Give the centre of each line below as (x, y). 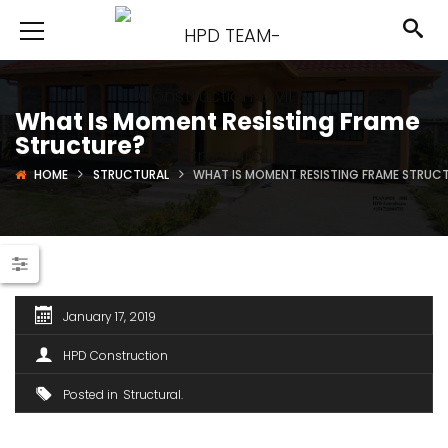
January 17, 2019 (109, 316)
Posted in (90, 394)
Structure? (80, 145)
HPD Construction (115, 355)
